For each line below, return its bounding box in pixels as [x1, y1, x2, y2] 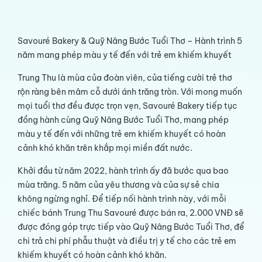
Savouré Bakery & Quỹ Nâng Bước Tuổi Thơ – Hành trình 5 [18, 35, 242, 46]
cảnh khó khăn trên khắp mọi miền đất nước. [18, 142, 192, 153]
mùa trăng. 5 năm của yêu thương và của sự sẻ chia [18, 179, 219, 190]
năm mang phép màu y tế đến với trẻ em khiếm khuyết [18, 49, 232, 60]
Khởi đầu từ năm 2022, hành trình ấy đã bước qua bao [18, 165, 229, 176]
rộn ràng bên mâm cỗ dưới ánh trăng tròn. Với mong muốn [18, 86, 242, 97]
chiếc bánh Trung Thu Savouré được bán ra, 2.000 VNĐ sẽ [18, 207, 244, 218]
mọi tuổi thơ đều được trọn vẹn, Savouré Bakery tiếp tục [18, 100, 237, 111]
